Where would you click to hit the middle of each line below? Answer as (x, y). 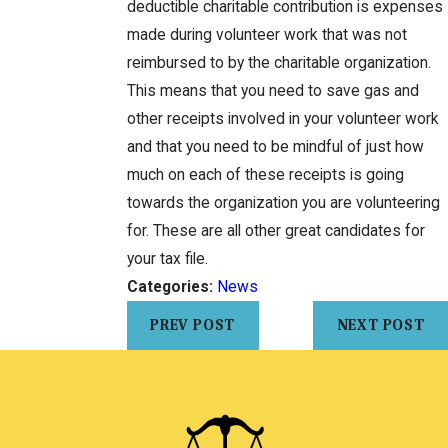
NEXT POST (380, 325)
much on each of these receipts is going (265, 174)
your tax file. (167, 258)
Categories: (171, 286)
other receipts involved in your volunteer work (282, 118)
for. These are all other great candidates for (275, 230)
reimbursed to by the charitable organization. (278, 62)
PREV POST (193, 325)
